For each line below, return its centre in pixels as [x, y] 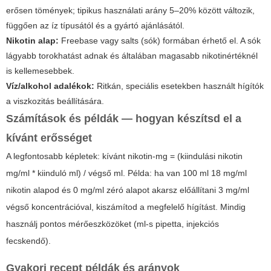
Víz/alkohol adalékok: [50, 86]
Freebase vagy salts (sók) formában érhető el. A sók [160, 40]
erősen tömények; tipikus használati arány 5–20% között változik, [130, 10]
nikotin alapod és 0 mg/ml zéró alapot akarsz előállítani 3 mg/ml [128, 190]
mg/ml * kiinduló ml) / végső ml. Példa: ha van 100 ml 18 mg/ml [126, 173]
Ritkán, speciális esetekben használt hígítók [179, 86]
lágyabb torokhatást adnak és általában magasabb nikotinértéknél [132, 55]
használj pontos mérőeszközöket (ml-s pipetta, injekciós [113, 224]
